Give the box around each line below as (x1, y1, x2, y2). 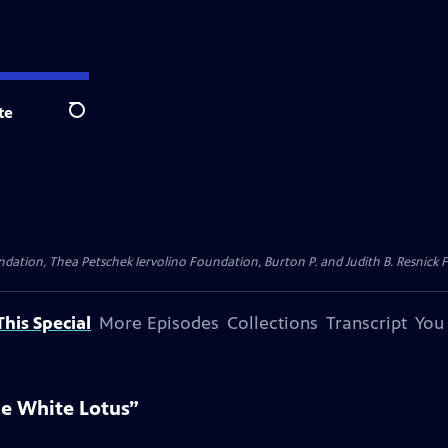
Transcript (326, 312, 407, 334)
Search (68, 111, 117, 131)
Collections (227, 312, 318, 334)
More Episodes (99, 312, 219, 334)
